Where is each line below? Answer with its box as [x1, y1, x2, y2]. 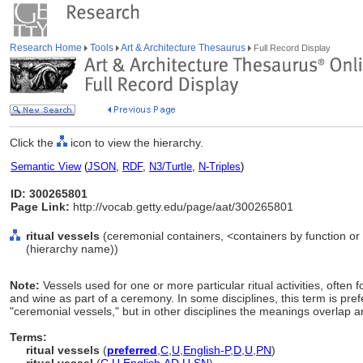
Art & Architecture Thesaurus [119, 42, 248, 53]
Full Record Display [251, 43, 331, 53]
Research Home [10, 42, 84, 53]
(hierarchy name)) [26, 242, 118, 255]
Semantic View [11, 160, 81, 173]
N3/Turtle [149, 160, 192, 173]
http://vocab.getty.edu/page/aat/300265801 [70, 200, 293, 213]
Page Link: [11, 200, 70, 213]
